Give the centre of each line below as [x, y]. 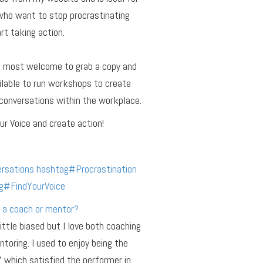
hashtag [52, 168]
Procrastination [106, 168]
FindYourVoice [38, 186]
